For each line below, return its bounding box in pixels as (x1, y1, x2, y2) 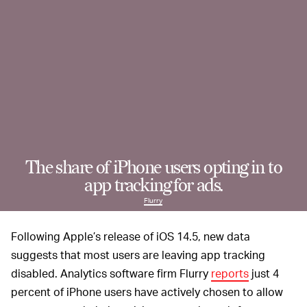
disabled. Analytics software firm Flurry (11, 266, 211, 281)
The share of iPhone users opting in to (25, 157, 282, 180)
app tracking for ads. (84, 175, 223, 197)
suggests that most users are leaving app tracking (11, 247, 265, 262)
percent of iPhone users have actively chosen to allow (11, 284, 283, 299)
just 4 (249, 266, 279, 281)
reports (211, 266, 249, 281)
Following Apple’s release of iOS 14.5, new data (11, 229, 250, 244)
